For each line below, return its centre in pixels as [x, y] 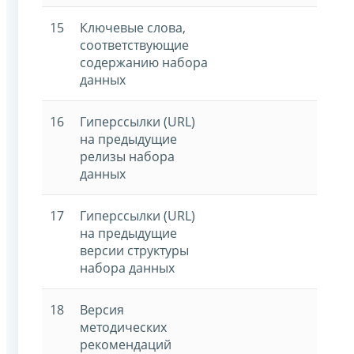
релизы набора [127, 156]
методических [123, 327]
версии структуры [134, 250]
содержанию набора [144, 62]
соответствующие [134, 45]
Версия [102, 309]
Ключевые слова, [133, 27]
